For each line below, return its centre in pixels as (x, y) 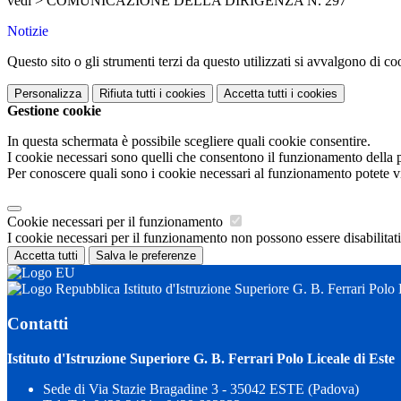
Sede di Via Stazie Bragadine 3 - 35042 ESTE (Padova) (201, 388)
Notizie (28, 31)
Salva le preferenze (146, 256)
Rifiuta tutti (128, 94)
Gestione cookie (54, 111)
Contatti (38, 323)
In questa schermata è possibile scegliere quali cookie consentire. (189, 141)
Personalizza (48, 94)
